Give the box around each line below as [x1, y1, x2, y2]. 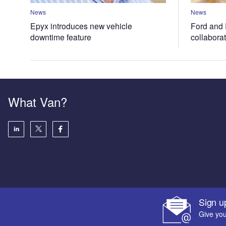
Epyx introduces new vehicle [30, 20, 132, 31]
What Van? [8, 92, 67, 110]
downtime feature [30, 31, 91, 42]
